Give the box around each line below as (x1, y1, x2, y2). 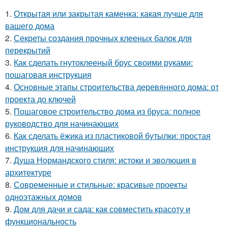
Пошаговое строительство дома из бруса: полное (14, 105, 201, 117)
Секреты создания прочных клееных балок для (14, 32, 192, 44)
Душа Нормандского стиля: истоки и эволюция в (14, 154, 196, 166)
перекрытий (5, 44, 50, 56)
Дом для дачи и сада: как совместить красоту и (14, 203, 190, 215)
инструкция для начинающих (5, 141, 114, 154)
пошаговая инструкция (5, 68, 92, 80)
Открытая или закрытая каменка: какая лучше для (14, 7, 203, 19)
